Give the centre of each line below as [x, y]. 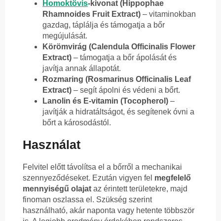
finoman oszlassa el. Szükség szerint [87, 200]
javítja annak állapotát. [82, 68]
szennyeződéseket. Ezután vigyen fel [89, 178]
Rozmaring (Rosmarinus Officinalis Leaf [117, 79]
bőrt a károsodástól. [77, 122]
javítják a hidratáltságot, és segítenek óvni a [118, 111]
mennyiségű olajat [57, 189]
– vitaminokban [168, 14]
